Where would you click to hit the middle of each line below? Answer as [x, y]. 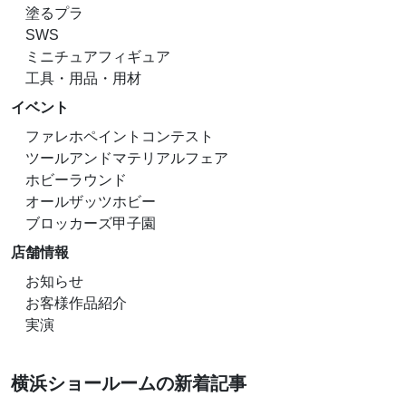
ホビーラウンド [76, 180]
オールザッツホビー [91, 202]
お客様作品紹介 [76, 304]
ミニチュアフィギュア [98, 57]
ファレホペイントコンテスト [120, 137]
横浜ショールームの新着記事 [129, 384]
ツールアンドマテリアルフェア [127, 159]
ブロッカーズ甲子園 [91, 224]
